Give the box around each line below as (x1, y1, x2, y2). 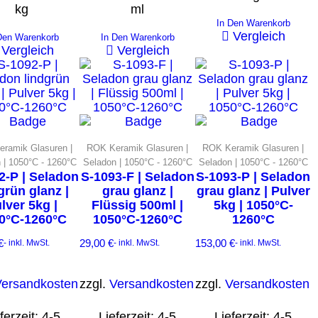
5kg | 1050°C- (213, 197, 293, 212)
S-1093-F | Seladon (80, 169, 194, 184)
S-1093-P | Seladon (196, 169, 310, 184)
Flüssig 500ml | (92, 197, 183, 212)
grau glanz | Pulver (196, 183, 310, 198)
